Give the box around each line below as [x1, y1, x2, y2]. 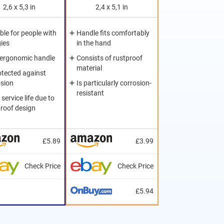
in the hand [76, 39, 111, 47]
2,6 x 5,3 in [3, 3, 36, 11]
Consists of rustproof [76, 54, 143, 62]
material [76, 64, 102, 72]
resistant [76, 89, 104, 97]
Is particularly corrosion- [76, 79, 152, 87]
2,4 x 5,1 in [95, 3, 128, 11]
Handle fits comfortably [76, 29, 150, 37]
